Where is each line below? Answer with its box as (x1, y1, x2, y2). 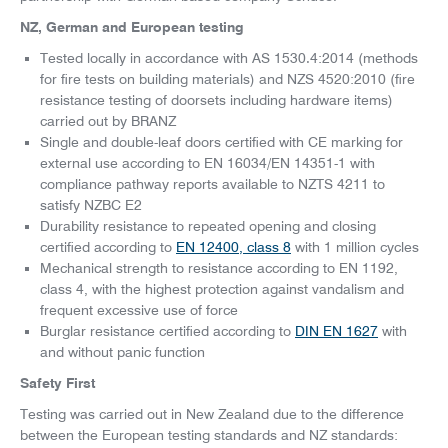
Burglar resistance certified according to (40, 323, 295, 340)
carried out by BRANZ (40, 113, 184, 130)
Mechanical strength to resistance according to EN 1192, (40, 260, 398, 277)
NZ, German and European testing (20, 18, 244, 37)
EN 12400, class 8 (176, 239, 291, 256)
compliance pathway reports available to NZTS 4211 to (40, 176, 385, 193)
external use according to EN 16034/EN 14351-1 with (40, 155, 375, 172)
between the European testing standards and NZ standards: (20, 427, 398, 444)
